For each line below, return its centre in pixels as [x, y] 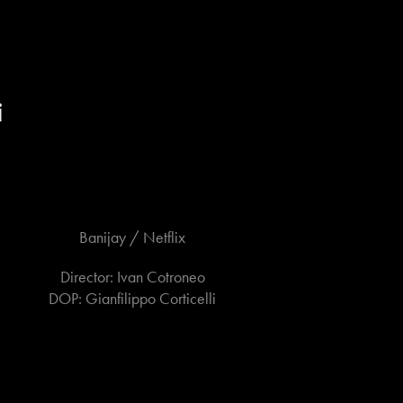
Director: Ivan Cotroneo [132, 277]
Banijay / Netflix [133, 237]
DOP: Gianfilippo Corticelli [133, 299]
